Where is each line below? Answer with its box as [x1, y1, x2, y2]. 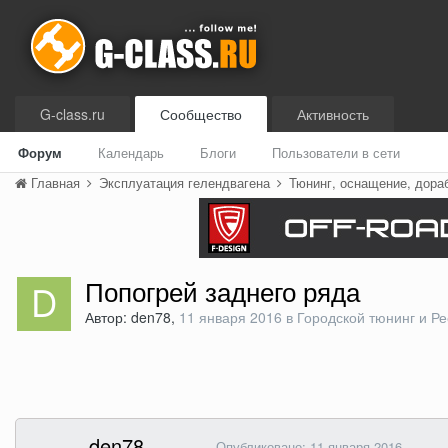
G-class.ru [40, 104, 105, 124]
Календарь [98, 143, 164, 162]
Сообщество [160, 104, 242, 124]
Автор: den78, [85, 307, 179, 327]
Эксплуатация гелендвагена [99, 173, 274, 192]
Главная [27, 173, 84, 192]
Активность [297, 104, 369, 124]
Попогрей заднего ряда [85, 272, 360, 309]
